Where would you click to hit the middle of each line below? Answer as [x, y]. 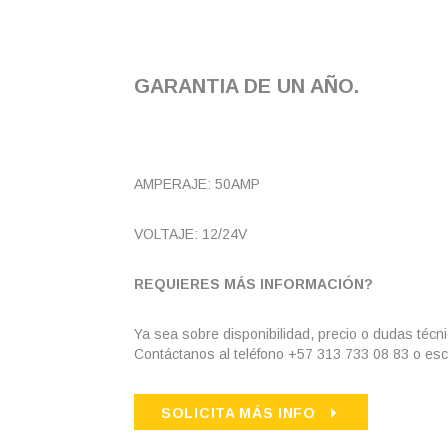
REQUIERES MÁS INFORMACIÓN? [253, 284]
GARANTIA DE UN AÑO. [246, 86]
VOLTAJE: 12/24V [190, 234]
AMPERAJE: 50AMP [199, 184]
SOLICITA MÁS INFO [238, 413]
